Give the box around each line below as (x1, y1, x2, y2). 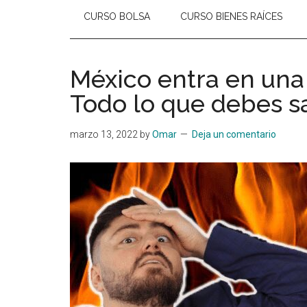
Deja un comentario (192, 129, 276, 140)
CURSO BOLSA (84, 11, 150, 22)
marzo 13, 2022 (70, 129, 138, 140)
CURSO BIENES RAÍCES (180, 11, 282, 22)
